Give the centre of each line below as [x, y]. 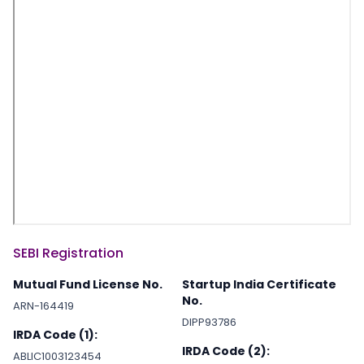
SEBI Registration [68, 253]
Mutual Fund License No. [88, 284]
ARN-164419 [43, 306]
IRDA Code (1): [55, 335]
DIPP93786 [209, 322]
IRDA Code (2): [226, 351]
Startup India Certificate [259, 284]
